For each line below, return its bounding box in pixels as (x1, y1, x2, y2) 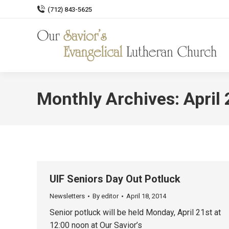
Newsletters (50, 192, 85, 200)
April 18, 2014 (126, 192, 166, 200)
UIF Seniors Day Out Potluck (50, 173, 180, 185)
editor (101, 192, 119, 200)
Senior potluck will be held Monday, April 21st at (50, 208, 221, 217)
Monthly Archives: (37, 88, 184, 109)
